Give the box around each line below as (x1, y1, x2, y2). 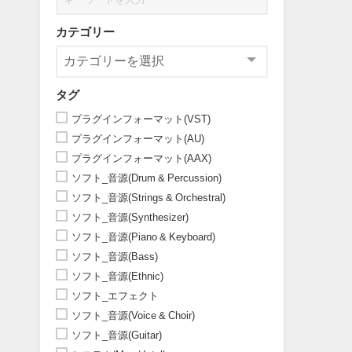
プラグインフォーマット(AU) (71, 133, 204, 144)
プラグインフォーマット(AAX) (71, 152, 211, 163)
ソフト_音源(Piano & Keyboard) (71, 231, 215, 242)
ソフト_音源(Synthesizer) (71, 211, 189, 222)
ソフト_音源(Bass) (71, 251, 158, 262)
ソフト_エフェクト (71, 290, 159, 301)
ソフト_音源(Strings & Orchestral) (71, 192, 225, 203)
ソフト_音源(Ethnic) (71, 270, 163, 281)
